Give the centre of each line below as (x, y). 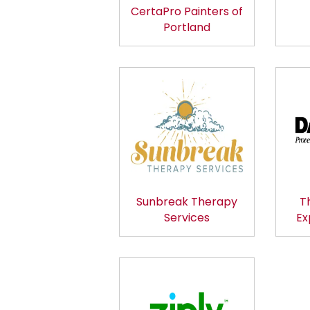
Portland (186, 28)
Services (186, 217)
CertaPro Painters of (186, 12)
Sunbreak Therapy (186, 201)
